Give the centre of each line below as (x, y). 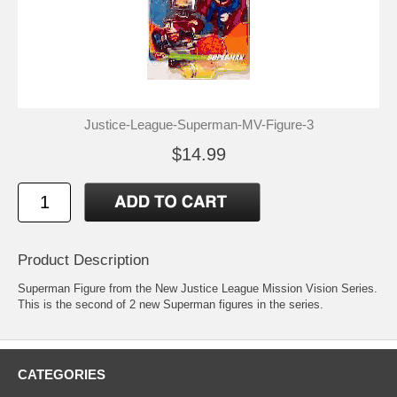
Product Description (83, 260)
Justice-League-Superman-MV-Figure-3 (198, 124)
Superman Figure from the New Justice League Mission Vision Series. (198, 288)
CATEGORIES (62, 374)
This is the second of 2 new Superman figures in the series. (171, 304)
